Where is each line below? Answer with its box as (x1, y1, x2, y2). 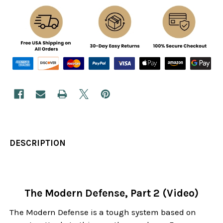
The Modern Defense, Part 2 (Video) (24, 187, 199, 200)
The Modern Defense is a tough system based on (9, 207, 197, 218)
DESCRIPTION (9, 138, 66, 148)
